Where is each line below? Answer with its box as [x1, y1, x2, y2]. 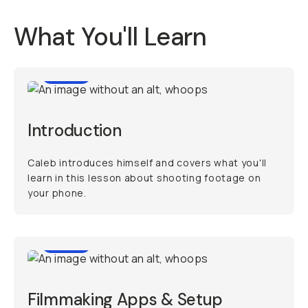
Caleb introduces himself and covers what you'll [27, 156, 267, 169]
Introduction [27, 120, 122, 141]
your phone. [27, 186, 87, 199]
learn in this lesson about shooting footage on [27, 171, 261, 184]
